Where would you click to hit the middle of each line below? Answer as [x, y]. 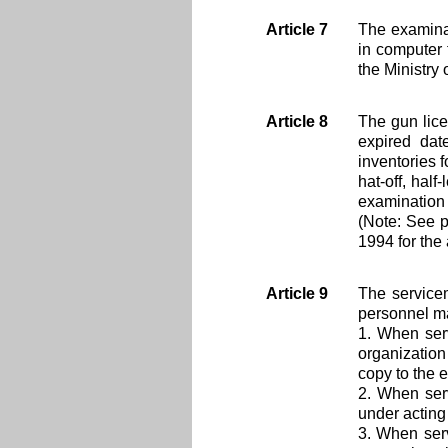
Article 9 [296, 293]
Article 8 [296, 121]
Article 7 [296, 29]
